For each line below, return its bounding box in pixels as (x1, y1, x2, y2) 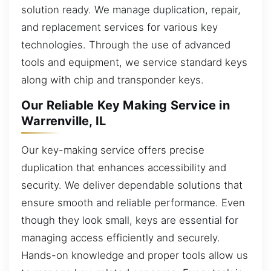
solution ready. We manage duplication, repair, (21, 3, 241, 16)
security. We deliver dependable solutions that (21, 178, 243, 191)
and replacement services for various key (21, 21, 218, 33)
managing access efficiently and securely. (21, 231, 220, 244)
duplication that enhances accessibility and (21, 161, 226, 174)
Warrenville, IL (21, 114, 106, 129)
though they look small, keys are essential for (21, 214, 238, 226)
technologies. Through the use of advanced (21, 38, 230, 51)
